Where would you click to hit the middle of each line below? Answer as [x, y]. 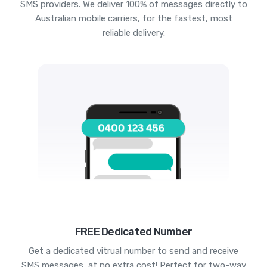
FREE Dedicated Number [133, 232]
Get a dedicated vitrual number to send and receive [133, 251]
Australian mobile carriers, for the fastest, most [133, 19]
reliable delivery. [133, 33]
